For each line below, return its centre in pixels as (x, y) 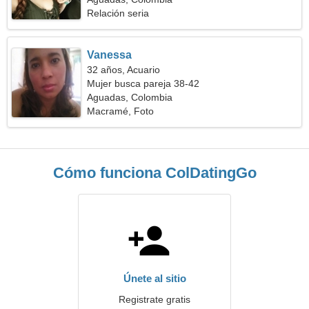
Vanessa (110, 55)
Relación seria (118, 13)
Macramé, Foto (121, 111)
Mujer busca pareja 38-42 (143, 83)
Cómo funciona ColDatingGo (154, 173)
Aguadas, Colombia (130, 97)
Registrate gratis (154, 299)
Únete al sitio (154, 278)
